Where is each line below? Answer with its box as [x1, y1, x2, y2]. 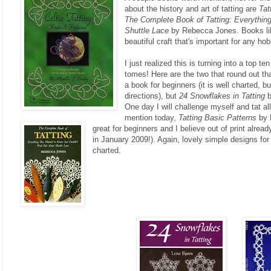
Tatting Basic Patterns [178, 113, 260, 123]
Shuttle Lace [125, 26, 169, 36]
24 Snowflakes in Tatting [179, 91, 266, 101]
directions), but [125, 91, 180, 101]
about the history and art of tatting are [125, 4, 260, 14]
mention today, [125, 113, 179, 123]
